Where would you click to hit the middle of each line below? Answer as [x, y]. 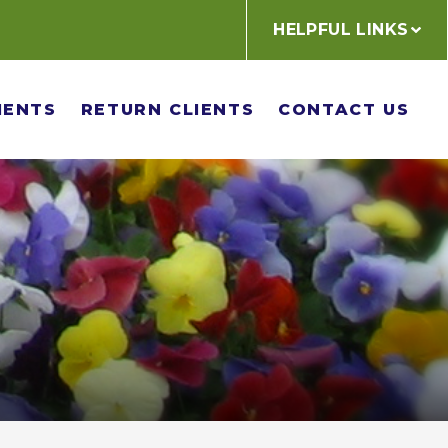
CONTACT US [344, 109]
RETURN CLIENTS [167, 109]
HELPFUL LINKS [341, 29]
